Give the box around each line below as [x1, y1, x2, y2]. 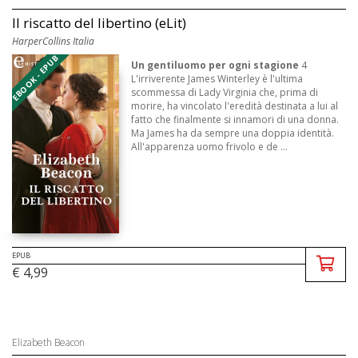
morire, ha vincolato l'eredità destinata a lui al [131, 98, 339, 113]
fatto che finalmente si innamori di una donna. [131, 112, 340, 126]
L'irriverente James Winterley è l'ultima [131, 71, 304, 86]
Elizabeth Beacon [12, 336, 85, 350]
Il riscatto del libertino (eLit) [12, 13, 186, 32]
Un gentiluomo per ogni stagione [131, 58, 300, 72]
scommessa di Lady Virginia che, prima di [131, 85, 319, 99]
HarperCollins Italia [12, 34, 94, 48]
